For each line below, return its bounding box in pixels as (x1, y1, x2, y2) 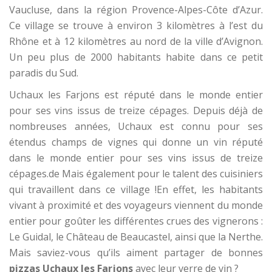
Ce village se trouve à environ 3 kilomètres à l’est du (9, 19, 263, 32)
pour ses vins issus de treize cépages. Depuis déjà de (9, 104, 263, 117)
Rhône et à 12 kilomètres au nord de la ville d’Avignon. (9, 35, 263, 48)
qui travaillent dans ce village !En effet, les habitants (9, 183, 263, 196)
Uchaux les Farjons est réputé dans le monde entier (9, 88, 263, 101)
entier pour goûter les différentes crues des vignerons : (9, 214, 263, 228)
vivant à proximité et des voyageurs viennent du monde (9, 199, 263, 212)
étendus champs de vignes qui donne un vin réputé (9, 135, 263, 149)
